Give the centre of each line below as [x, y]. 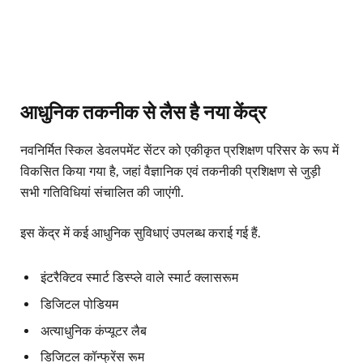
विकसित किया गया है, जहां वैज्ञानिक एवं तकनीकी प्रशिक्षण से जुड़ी [171, 172]
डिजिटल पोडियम [79, 304]
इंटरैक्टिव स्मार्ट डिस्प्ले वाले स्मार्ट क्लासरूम [139, 277]
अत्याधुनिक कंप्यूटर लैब [94, 331]
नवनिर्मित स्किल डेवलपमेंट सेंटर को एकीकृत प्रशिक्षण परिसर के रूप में [179, 151]
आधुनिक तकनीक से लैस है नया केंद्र [143, 112]
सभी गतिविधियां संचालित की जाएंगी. [102, 193]
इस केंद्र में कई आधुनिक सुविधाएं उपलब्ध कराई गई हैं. [141, 233]
